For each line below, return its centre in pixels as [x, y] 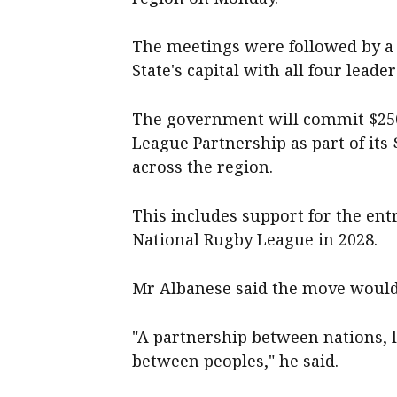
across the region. [203, 166]
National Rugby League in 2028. [255, 239]
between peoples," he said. [236, 360]
